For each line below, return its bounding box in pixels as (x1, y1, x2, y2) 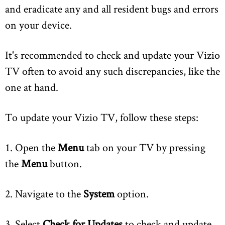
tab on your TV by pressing (86, 140, 205, 155)
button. (47, 156, 82, 171)
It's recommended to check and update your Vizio (5, 48, 220, 62)
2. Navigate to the (5, 186, 83, 201)
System (83, 186, 115, 201)
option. (115, 186, 149, 201)
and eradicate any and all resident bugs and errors (5, 2, 218, 16)
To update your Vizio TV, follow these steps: (5, 110, 198, 125)
